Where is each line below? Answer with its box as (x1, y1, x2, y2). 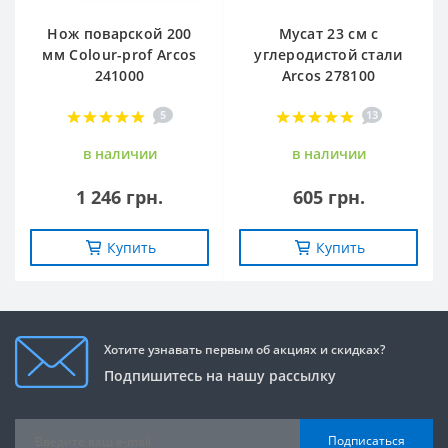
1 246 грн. (76, 184, 163, 209)
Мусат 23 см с (278, 23, 379, 43)
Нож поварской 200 (47, 23, 192, 43)
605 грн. (292, 184, 365, 209)
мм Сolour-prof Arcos (42, 44, 197, 64)
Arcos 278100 (281, 65, 376, 85)
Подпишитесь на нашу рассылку (104, 365, 336, 385)
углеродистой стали (254, 44, 403, 64)
